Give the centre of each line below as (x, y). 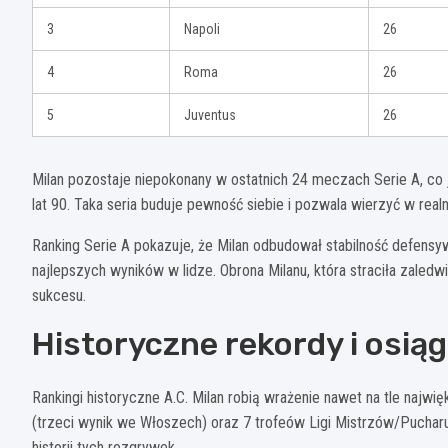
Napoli (202, 29)
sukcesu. (59, 296)
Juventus (210, 115)
